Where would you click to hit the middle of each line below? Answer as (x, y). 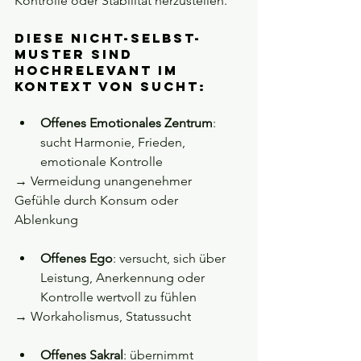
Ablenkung (50, 220)
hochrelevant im (99, 71)
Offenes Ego (77, 259)
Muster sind (77, 54)
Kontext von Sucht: (110, 87)
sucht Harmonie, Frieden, (114, 143)
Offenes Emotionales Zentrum (127, 123)
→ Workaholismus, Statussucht (106, 317)
